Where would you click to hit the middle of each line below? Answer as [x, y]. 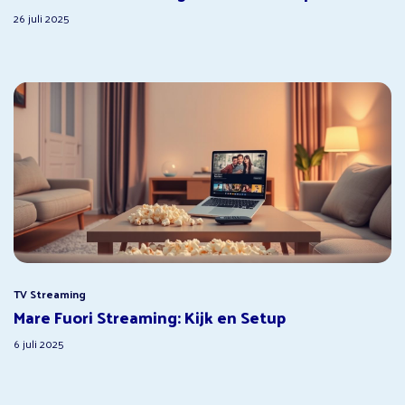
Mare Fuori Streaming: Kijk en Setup [150, 316]
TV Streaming [50, 293]
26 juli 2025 [42, 18]
